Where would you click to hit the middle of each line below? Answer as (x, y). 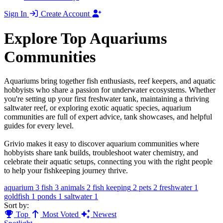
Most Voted (60, 214)
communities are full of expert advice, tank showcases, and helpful (108, 116)
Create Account (66, 14)
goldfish (17, 196)
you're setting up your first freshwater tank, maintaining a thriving (107, 99)
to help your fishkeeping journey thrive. (66, 170)
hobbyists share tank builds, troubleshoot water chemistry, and (101, 152)
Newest (104, 214)
